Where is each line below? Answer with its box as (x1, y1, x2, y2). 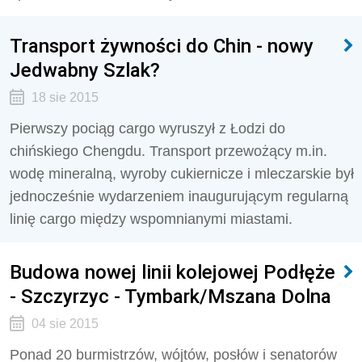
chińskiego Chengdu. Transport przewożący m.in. (10, 143, 327, 159)
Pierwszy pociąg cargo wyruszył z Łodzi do (10, 120, 285, 137)
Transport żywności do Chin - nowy (10, 34, 314, 57)
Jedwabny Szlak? (10, 58, 160, 82)
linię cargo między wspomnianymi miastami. (10, 211, 293, 227)
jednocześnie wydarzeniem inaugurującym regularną (10, 188, 348, 204)
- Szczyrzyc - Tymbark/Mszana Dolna (10, 284, 331, 308)
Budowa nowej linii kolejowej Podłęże (10, 260, 335, 284)
